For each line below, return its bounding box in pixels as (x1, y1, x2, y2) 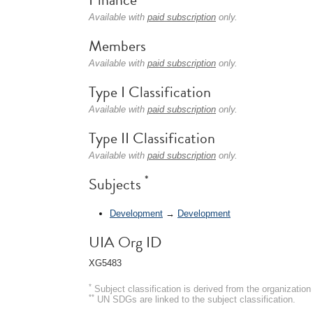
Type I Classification (89, 80, 211, 103)
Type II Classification (89, 126, 215, 150)
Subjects (89, 173, 145, 196)
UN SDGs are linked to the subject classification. (94, 293, 296, 305)
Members (89, 34, 146, 57)
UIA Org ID (89, 230, 161, 254)
